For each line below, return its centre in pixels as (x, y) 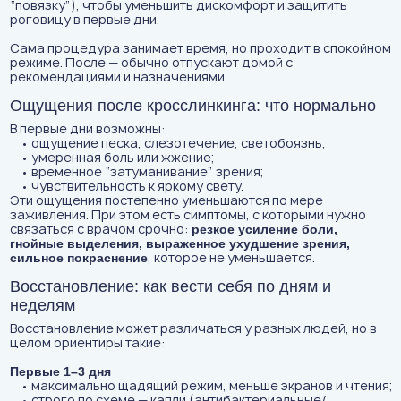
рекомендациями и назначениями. (118, 77)
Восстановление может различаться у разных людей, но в (193, 328)
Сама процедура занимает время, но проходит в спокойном (200, 48)
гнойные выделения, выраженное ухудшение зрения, (179, 243)
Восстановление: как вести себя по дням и (170, 286)
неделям (42, 305)
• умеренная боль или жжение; (111, 157)
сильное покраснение (78, 258)
